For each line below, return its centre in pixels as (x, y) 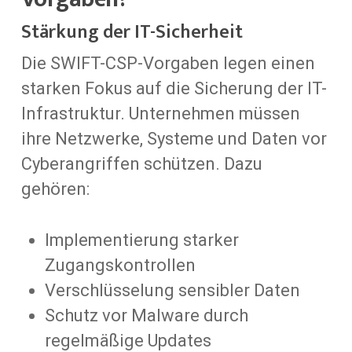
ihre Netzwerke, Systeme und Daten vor (174, 138)
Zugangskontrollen (120, 265)
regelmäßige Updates (128, 340)
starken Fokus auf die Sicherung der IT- (174, 88)
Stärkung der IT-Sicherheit (132, 32)
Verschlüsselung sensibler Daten (172, 290)
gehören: (55, 189)
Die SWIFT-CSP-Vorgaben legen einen (168, 63)
